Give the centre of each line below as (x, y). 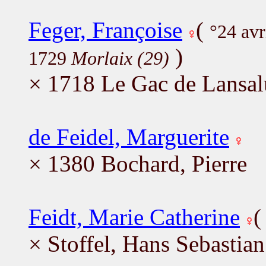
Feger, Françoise (105, 30)
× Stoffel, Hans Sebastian (147, 243)
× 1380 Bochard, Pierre (138, 163)
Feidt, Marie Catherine (134, 217)
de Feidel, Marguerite (129, 137)
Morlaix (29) (120, 58)
